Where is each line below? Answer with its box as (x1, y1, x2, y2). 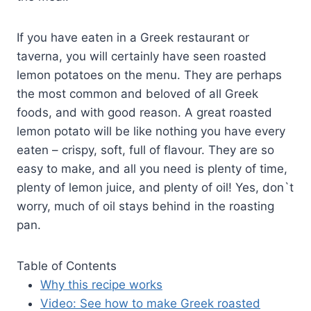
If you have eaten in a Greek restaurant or (17, 31, 249, 45)
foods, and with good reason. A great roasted (17, 106, 272, 120)
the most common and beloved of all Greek (17, 87, 258, 101)
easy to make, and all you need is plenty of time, (17, 162, 287, 176)
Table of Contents (17, 259, 117, 274)
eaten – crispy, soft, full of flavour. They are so (17, 143, 274, 158)
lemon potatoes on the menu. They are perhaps (17, 68, 282, 83)
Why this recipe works (40, 278, 162, 292)
